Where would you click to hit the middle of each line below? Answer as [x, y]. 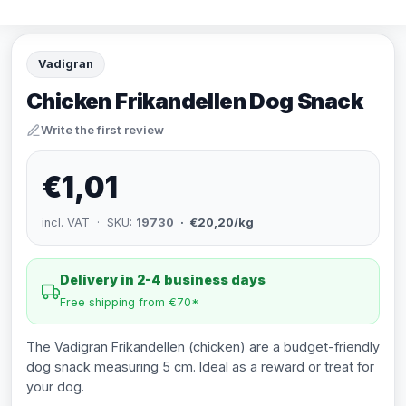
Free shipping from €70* [130, 302]
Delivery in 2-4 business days [163, 280]
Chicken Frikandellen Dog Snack [194, 101]
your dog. [55, 387]
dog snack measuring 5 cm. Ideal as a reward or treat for [200, 367]
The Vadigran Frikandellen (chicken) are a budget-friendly [203, 347]
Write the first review [102, 130]
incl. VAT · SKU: [89, 222]
